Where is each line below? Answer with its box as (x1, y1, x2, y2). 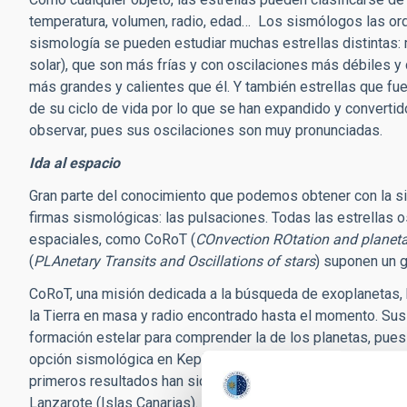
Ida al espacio (29, 154, 120, 172)
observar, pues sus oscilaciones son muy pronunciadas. (29, 122, 382, 139)
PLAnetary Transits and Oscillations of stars (34, 253, 315, 270)
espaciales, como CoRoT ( (29, 231, 195, 248)
